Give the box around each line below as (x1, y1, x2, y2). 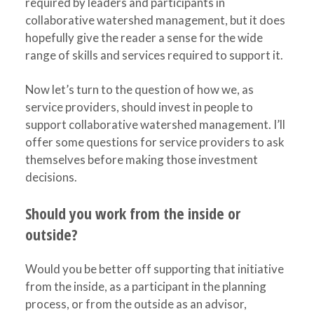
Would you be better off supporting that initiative (25, 261, 284, 276)
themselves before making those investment (25, 152, 258, 167)
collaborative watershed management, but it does (25, 13, 285, 27)
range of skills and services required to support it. (25, 48, 283, 62)
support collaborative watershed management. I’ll (25, 117, 285, 132)
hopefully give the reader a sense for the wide (25, 30, 263, 45)
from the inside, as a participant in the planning (25, 279, 266, 294)
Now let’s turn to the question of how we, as (25, 82, 254, 97)
